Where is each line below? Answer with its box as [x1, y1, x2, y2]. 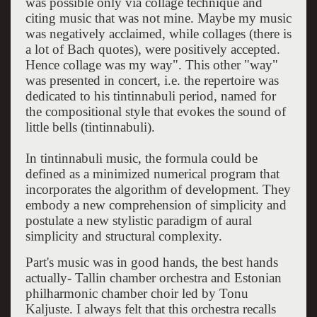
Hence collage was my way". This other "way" [25, 57, 278, 72]
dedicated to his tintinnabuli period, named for [25, 88, 276, 103]
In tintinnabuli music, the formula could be [25, 150, 258, 166]
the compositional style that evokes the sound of [25, 103, 286, 119]
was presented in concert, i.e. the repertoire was [25, 72, 279, 88]
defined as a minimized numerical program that [25, 166, 279, 181]
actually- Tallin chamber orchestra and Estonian [25, 270, 282, 285]
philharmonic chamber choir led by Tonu [25, 285, 248, 301]
